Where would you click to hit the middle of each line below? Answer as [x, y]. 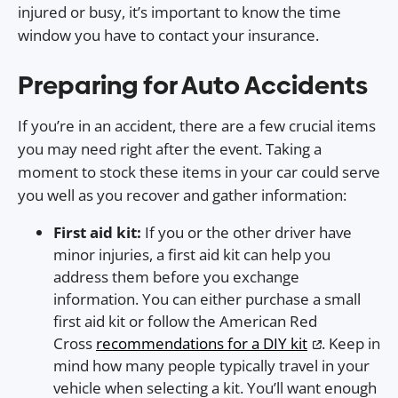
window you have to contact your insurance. [168, 35]
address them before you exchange [176, 277]
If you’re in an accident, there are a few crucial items [197, 126]
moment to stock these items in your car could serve [199, 172]
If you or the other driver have [248, 233]
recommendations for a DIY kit [202, 344]
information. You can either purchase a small [207, 299]
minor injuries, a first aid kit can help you [192, 255]
